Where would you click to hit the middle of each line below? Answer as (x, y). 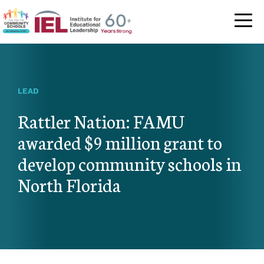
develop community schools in (129, 163)
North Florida (69, 184)
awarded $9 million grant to (120, 142)
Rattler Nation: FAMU (101, 121)
